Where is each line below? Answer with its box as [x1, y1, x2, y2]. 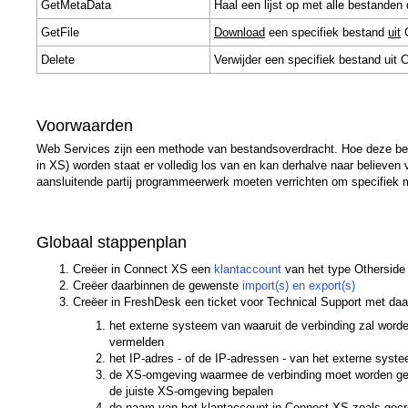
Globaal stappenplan [36, 232, 187, 251]
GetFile [41, 25, 79, 39]
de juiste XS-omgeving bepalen [109, 383, 273, 398]
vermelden [109, 334, 164, 349]
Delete [41, 52, 75, 66]
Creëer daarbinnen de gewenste [73, 278, 242, 292]
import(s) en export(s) [242, 278, 355, 292]
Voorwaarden [36, 116, 133, 135]
